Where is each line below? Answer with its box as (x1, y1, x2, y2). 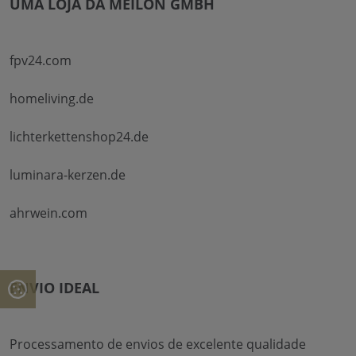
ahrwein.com (10, 203, 87, 222)
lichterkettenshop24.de (10, 127, 149, 145)
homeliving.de (10, 89, 94, 107)
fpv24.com (10, 51, 72, 69)
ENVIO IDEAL (10, 277, 99, 297)
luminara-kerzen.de (10, 165, 126, 184)
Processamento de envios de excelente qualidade (10, 335, 306, 353)
